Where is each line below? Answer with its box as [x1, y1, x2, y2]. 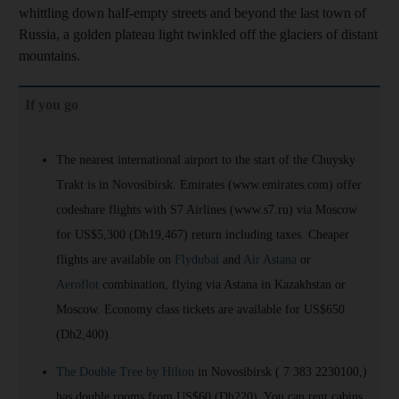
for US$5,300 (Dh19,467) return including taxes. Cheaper [56, 227, 349, 241]
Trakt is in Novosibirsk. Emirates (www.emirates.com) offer [56, 177, 362, 191]
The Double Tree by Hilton [56, 364, 194, 379]
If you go [25, 96, 78, 112]
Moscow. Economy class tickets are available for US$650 [56, 302, 345, 316]
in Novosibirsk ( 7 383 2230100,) [194, 364, 367, 379]
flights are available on [56, 252, 175, 266]
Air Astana [243, 252, 297, 266]
